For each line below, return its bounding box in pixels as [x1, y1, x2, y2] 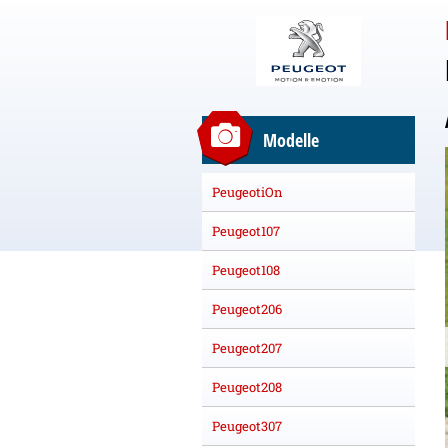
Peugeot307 [212, 416, 282, 435]
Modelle [263, 128, 319, 152]
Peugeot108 [212, 260, 280, 279]
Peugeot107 [212, 221, 280, 240]
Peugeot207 [212, 338, 282, 357]
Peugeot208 [212, 377, 282, 396]
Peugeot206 [212, 299, 282, 318]
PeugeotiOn [212, 182, 283, 201]
